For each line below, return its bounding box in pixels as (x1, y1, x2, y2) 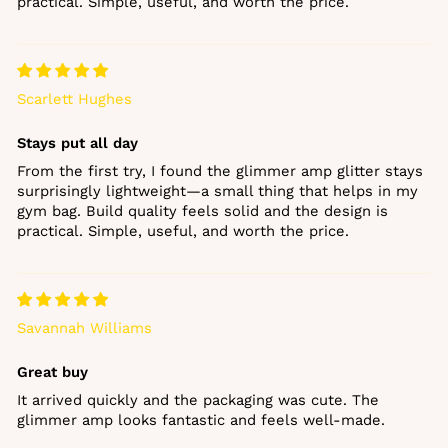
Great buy (17, 362, 88, 381)
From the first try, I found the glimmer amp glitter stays (17, 161, 423, 180)
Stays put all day (17, 133, 138, 152)
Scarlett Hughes (17, 89, 132, 108)
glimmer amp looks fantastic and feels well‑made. (17, 410, 385, 429)
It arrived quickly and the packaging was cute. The (17, 390, 379, 409)
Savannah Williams (17, 318, 152, 337)
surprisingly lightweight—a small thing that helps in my (17, 181, 418, 200)
